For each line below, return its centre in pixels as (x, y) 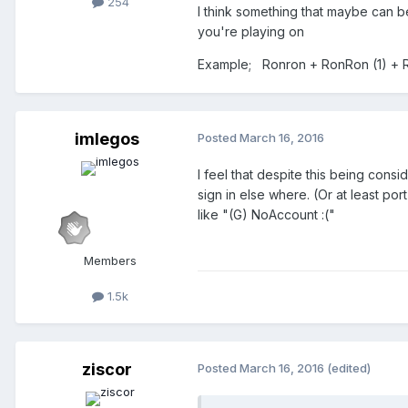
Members (110, 260)
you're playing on (251, 31)
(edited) (349, 367)
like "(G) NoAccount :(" (266, 214)
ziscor (107, 369)
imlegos (107, 138)
